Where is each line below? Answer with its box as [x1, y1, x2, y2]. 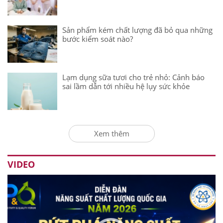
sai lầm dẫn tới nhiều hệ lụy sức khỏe [62, 81, 190, 92]
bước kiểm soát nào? [62, 34, 133, 44]
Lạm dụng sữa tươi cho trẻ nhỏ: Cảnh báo [62, 72, 205, 83]
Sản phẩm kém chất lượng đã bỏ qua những [62, 25, 213, 35]
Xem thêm [94, 128, 129, 139]
